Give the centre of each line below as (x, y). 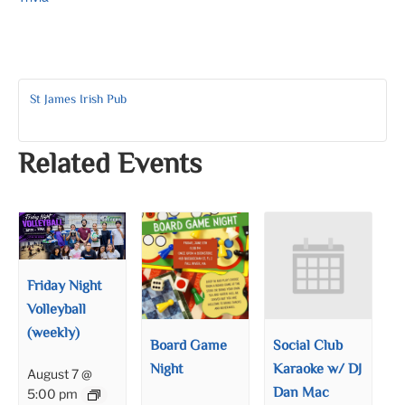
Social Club (308, 347)
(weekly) (54, 334)
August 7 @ (60, 374)
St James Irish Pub (78, 100)
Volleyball (57, 311)
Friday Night (65, 287)
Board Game (189, 347)
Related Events (110, 165)
